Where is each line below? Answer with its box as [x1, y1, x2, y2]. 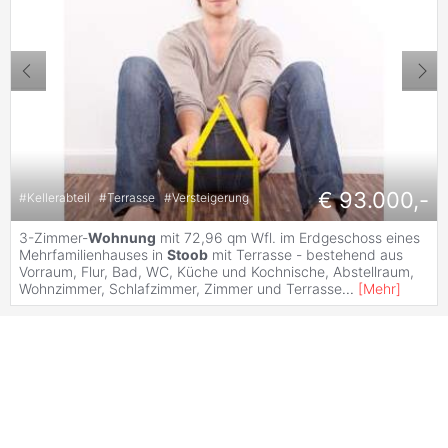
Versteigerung [172, 189, 249, 205]
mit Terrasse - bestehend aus [208, 246, 403, 264]
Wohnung [88, 229, 156, 247]
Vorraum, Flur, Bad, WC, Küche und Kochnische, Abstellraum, [19, 263, 414, 281]
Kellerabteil [27, 189, 93, 205]
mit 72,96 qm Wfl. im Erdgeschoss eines [156, 229, 420, 247]
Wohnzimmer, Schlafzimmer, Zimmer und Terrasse [19, 280, 342, 298]
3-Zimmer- [19, 229, 88, 247]
